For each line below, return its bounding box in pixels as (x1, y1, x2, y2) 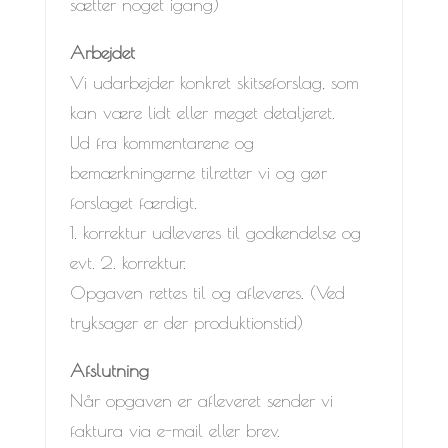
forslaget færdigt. (69, 191, 197, 213)
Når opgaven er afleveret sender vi (69, 389, 333, 411)
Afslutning (69, 359, 149, 381)
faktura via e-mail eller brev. (69, 419, 280, 441)
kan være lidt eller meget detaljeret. (69, 101, 335, 123)
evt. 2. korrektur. (69, 251, 186, 273)
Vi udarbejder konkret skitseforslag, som (69, 71, 359, 93)
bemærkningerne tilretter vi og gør (69, 161, 327, 183)
